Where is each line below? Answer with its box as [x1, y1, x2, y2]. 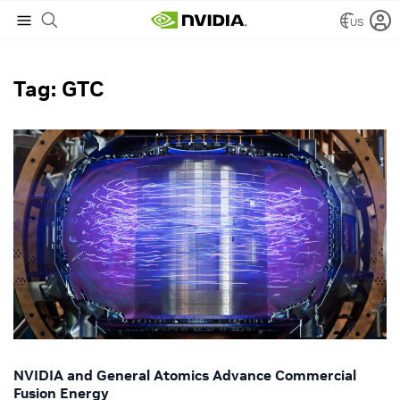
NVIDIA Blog [13, 20, 74, 33]
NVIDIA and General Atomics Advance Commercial [13, 365, 356, 384]
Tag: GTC [13, 75, 104, 103]
